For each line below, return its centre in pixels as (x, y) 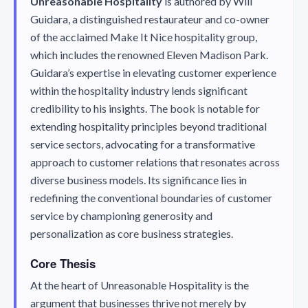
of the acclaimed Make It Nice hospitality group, (144, 36)
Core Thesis (63, 263)
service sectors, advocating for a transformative (143, 144)
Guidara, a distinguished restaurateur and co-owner (150, 19)
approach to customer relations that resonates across (155, 162)
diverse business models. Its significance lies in (139, 179)
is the (235, 285)
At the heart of (65, 285)
